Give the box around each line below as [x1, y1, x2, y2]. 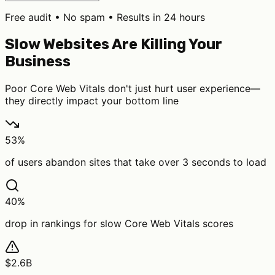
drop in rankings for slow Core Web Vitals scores [5, 217, 233, 230]
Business [5, 53, 71, 71]
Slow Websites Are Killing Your [5, 36, 222, 53]
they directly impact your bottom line [5, 95, 179, 107]
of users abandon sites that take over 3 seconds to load [5, 156, 266, 169]
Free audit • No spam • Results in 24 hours [5, 11, 205, 24]
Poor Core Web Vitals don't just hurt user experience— [5, 82, 260, 95]
